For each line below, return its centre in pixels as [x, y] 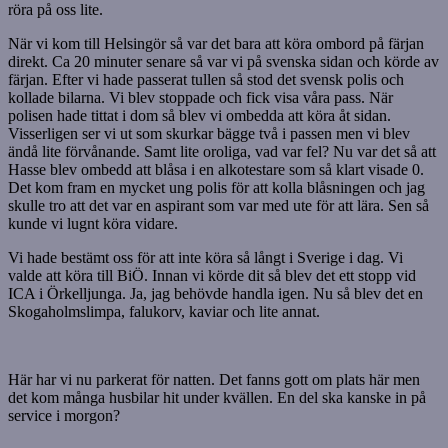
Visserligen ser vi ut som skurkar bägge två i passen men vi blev [209, 134]
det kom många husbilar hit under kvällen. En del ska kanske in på [217, 398]
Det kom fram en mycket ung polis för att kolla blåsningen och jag [216, 188]
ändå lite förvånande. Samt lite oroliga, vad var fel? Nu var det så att [222, 152]
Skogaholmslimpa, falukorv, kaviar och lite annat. [164, 312]
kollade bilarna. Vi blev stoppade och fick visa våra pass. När [200, 98]
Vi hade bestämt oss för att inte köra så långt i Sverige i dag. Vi [205, 258]
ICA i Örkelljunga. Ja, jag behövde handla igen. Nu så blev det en [215, 294]
